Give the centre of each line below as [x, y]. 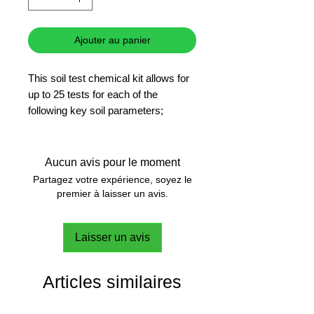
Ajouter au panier [112, 40]
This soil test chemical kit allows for [109, 78]
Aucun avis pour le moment [112, 162]
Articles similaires [112, 281]
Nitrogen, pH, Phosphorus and [97, 126]
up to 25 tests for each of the [93, 94]
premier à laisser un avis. [112, 193]
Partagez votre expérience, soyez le [112, 179]
